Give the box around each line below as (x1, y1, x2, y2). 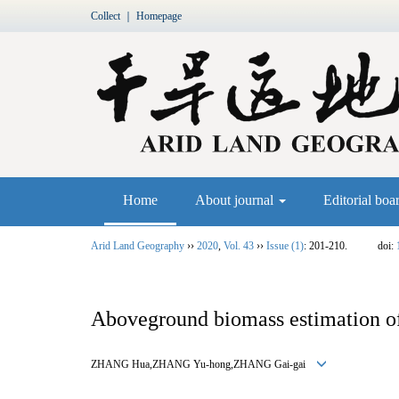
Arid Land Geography (91, 240, 184, 252)
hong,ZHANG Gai (209, 357, 289, 370)
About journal (195, 192, 277, 208)
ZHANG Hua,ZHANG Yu (91, 357, 206, 370)
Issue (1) (266, 240, 304, 252)
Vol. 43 (224, 240, 254, 252)
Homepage (136, 10, 182, 22)
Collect (91, 10, 120, 22)
